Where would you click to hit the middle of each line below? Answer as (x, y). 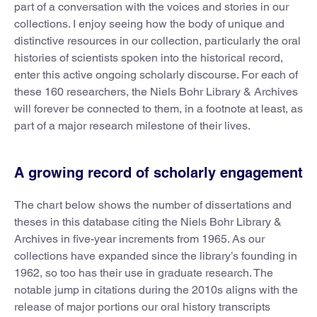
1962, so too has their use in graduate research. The (144, 273)
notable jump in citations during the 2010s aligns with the (156, 290)
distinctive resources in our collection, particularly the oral (157, 41)
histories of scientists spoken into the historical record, (149, 58)
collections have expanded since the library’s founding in (156, 256)
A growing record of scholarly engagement (158, 173)
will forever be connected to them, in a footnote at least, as (158, 109)
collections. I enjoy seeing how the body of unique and (149, 24)
